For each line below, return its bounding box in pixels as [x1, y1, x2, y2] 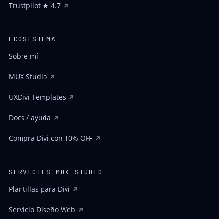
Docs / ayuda [8, 113, 51, 123]
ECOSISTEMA [8, 35, 56, 44]
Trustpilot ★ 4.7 [8, 1, 61, 11]
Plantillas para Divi [8, 184, 70, 194]
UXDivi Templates [8, 92, 66, 102]
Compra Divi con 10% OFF [8, 133, 92, 143]
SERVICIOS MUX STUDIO [8, 167, 103, 176]
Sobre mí [8, 51, 38, 61]
